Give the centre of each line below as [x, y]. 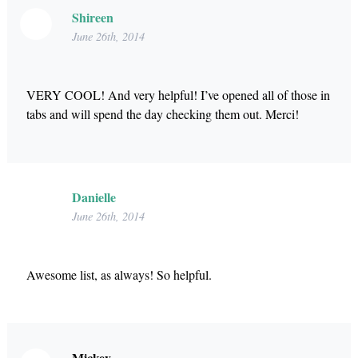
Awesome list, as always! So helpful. [119, 274]
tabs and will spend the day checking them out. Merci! [162, 113]
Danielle [93, 197]
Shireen [92, 18]
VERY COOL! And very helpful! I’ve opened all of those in [178, 94]
